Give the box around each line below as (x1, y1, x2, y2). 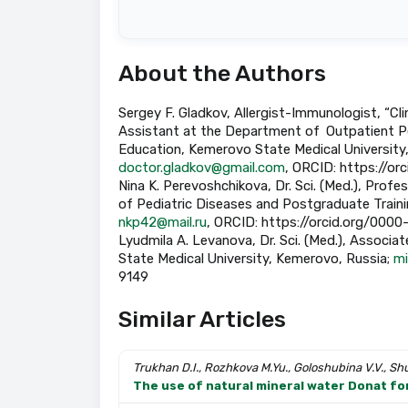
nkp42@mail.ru (117, 213, 207, 230)
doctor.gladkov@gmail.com (117, 158, 285, 176)
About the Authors (117, 59, 326, 87)
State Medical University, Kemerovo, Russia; (117, 250, 393, 267)
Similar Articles (117, 306, 286, 333)
